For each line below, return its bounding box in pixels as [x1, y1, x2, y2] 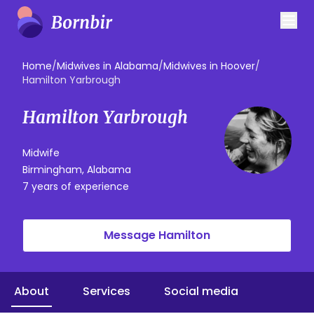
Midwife [22, 146, 60, 160]
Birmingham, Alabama [22, 163, 131, 177]
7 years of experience [22, 179, 129, 193]
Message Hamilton [104, 227, 210, 243]
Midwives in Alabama [57, 59, 158, 73]
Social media [164, 283, 238, 299]
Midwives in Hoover [163, 59, 255, 73]
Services [83, 283, 130, 299]
